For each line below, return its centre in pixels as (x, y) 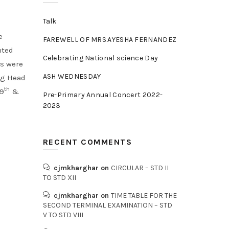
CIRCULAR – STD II (140, 168)
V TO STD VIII (63, 215)
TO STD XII (59, 178)
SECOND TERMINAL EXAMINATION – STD (107, 205)
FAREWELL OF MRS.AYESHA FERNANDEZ (110, 40)
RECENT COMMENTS (87, 142)
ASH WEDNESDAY (72, 76)
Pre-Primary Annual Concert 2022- (103, 95)
